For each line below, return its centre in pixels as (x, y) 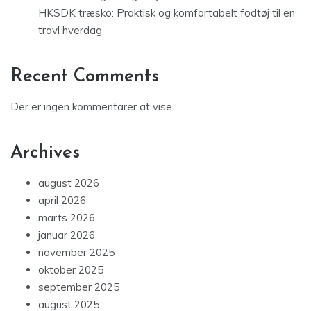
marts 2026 (67, 218)
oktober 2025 (71, 270)
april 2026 (62, 201)
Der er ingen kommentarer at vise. (92, 107)
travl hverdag (70, 31)
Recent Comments (85, 77)
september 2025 (79, 287)
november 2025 (76, 253)
